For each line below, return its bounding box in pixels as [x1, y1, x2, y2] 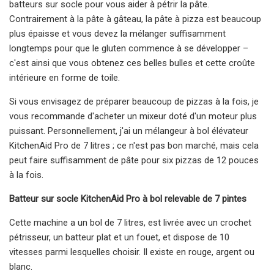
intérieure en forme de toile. [9, 72, 120, 83]
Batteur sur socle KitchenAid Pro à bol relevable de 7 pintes [9, 193, 246, 204]
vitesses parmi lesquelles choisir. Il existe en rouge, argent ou [9, 246, 254, 257]
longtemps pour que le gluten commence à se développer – [9, 42, 248, 54]
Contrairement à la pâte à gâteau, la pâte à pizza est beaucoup [9, 13, 261, 24]
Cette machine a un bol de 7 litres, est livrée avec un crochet [9, 217, 251, 228]
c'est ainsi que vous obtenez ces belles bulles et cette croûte [9, 57, 255, 68]
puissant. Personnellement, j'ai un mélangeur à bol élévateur [9, 125, 248, 136]
